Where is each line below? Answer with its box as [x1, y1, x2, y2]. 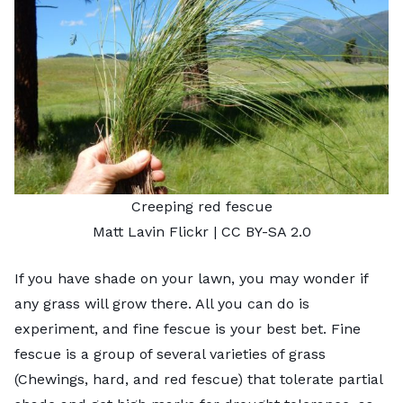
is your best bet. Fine [210, 319, 361, 337]
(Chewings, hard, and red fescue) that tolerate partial [14, 370, 382, 388]
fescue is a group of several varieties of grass [14, 345, 326, 363]
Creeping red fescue [130, 197, 273, 215]
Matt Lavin [92, 222, 165, 240]
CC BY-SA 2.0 [220, 222, 311, 240]
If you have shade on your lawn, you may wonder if [14, 269, 368, 287]
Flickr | [164, 222, 221, 240]
